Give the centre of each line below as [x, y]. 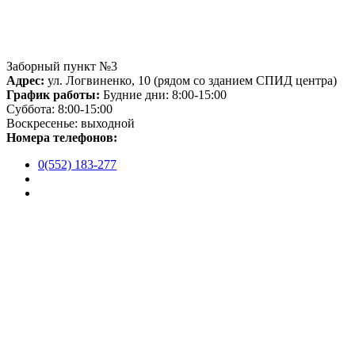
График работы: [53, 94]
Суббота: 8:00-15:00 [59, 109]
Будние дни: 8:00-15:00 [163, 94]
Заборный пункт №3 [62, 66]
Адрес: [25, 80]
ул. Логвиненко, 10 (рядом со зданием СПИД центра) [191, 80]
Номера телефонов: [62, 137]
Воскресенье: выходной [71, 123]
